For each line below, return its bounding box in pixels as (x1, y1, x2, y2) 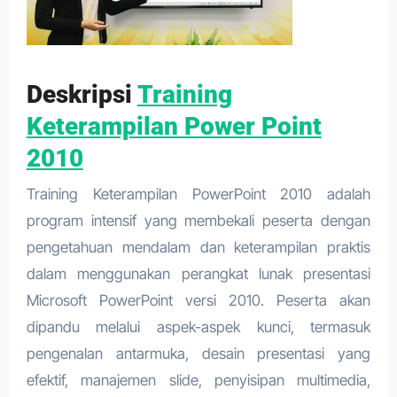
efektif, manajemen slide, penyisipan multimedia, (26, 370, 371, 389)
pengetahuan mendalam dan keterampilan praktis (26, 237, 371, 256)
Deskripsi (26, 80, 137, 109)
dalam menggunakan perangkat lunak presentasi (26, 264, 371, 283)
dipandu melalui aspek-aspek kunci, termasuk (26, 317, 371, 336)
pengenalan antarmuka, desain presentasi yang (26, 344, 371, 362)
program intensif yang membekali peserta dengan (26, 211, 371, 230)
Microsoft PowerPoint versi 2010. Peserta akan (26, 291, 371, 309)
